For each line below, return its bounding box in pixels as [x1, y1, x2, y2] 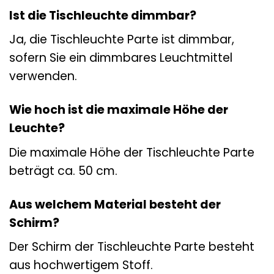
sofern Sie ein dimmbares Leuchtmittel [9, 50, 232, 67]
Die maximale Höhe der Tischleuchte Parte [9, 144, 254, 161]
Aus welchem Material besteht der [9, 196, 221, 213]
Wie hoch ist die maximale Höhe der [9, 102, 228, 119]
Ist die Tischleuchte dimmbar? [9, 7, 196, 24]
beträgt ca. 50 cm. [9, 162, 117, 179]
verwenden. [9, 68, 77, 85]
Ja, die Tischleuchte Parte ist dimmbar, [9, 31, 234, 48]
